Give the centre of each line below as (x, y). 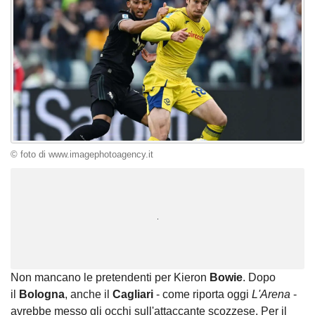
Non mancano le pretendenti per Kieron (110, 278)
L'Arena (272, 295)
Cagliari (134, 295)
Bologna (42, 295)
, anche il (89, 295)
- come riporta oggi (204, 295)
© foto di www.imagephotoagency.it (82, 154)
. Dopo (259, 278)
